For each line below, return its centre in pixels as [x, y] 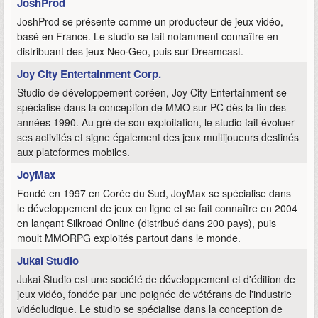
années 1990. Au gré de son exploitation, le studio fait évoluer [156, 122]
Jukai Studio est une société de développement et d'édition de [156, 279]
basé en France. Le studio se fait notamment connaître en [148, 37]
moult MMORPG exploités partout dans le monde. [129, 238]
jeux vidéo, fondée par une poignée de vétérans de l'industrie [154, 294]
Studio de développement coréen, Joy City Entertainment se [152, 93]
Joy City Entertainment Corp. [89, 74]
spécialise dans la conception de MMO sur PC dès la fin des [152, 108]
